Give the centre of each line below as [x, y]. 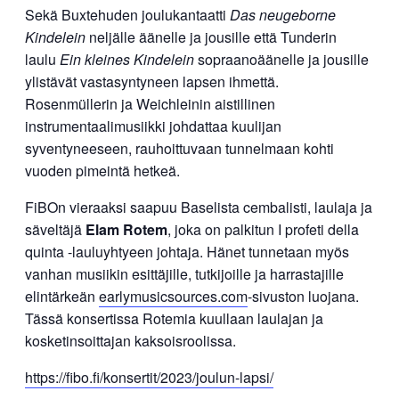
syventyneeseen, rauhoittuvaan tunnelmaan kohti [179, 148]
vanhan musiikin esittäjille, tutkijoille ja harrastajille [184, 273]
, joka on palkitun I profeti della [263, 229]
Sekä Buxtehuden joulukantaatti [127, 14]
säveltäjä [55, 229]
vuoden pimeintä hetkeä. [102, 170]
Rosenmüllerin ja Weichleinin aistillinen [150, 103]
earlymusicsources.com [173, 296]
